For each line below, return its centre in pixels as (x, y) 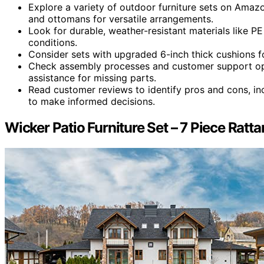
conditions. (53, 42)
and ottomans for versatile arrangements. (121, 19)
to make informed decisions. (92, 101)
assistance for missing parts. (92, 77)
